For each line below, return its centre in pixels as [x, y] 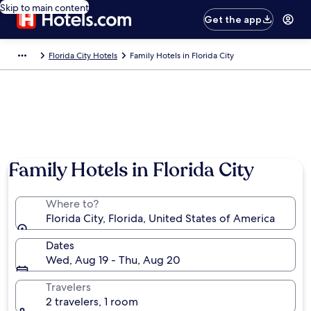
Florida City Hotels [83, 56]
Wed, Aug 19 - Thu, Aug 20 [113, 260]
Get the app [233, 19]
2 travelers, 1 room [92, 302]
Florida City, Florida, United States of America [160, 218]
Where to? [72, 204]
